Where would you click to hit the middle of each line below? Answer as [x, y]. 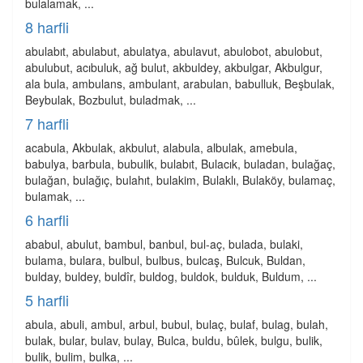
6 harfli [47, 220]
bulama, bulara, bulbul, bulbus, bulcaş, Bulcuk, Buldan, [165, 260]
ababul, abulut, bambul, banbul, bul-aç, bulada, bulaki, [164, 244]
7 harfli [47, 123]
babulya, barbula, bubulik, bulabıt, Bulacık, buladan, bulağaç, [180, 164]
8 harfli [47, 27]
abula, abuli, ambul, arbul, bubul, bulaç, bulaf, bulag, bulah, [177, 324]
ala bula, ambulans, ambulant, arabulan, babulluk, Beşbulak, [180, 83]
